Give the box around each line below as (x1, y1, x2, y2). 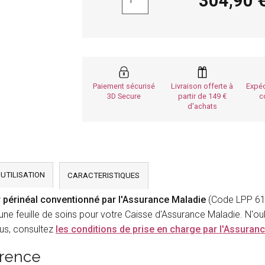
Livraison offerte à (171, 82, 234, 91)
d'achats (187, 102, 217, 111)
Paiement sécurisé (93, 82, 156, 91)
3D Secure (107, 92, 141, 101)
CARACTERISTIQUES (67, 171, 140, 180)
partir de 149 (177, 92, 227, 101)
